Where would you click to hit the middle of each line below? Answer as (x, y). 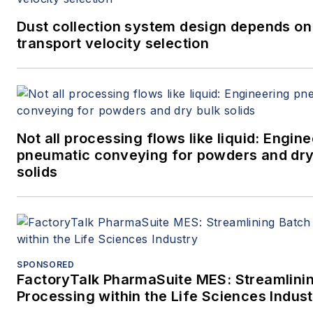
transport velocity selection (113, 44)
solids (37, 172)
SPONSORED (46, 265)
